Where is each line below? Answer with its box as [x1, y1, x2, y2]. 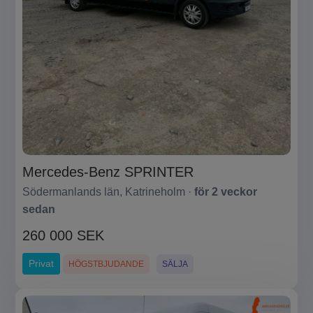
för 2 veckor [194, 186, 257, 198]
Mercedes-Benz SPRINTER [22, 164, 194, 180]
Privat [29, 258, 54, 270]
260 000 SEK [22, 228, 104, 244]
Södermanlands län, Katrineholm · [22, 186, 194, 198]
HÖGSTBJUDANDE [68, 259, 144, 269]
